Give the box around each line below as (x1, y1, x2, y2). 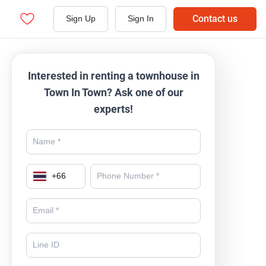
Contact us (192, 13, 237, 24)
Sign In (128, 14, 154, 24)
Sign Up (66, 14, 96, 24)
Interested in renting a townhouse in (27, 69, 199, 82)
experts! (94, 103, 134, 115)
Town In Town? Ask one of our (43, 86, 183, 99)
